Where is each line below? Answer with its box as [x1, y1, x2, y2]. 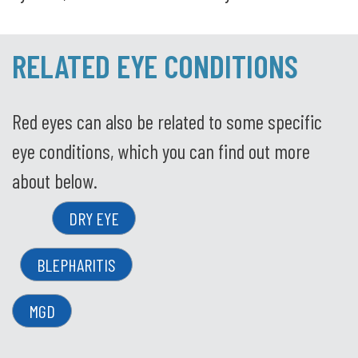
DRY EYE [69, 207, 119, 229]
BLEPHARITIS [37, 253, 116, 275]
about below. [12, 168, 97, 193]
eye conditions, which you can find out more [12, 138, 310, 163]
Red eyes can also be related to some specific [12, 109, 322, 133]
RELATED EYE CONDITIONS [12, 46, 298, 86]
